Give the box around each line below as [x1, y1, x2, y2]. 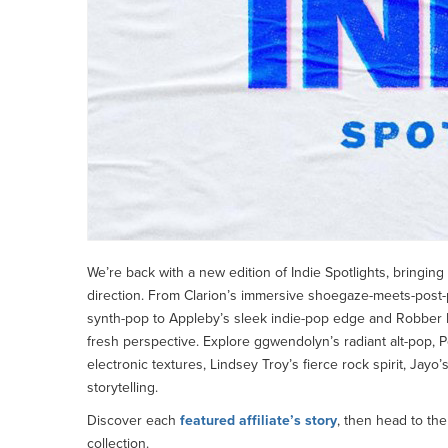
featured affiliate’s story [180, 412, 337, 429]
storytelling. [87, 379, 158, 396]
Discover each [87, 412, 180, 429]
